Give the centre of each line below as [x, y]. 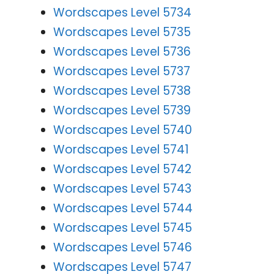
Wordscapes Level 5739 [122, 110]
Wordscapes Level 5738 [122, 91]
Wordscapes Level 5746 [123, 247]
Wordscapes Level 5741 [121, 149]
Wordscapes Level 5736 [122, 51]
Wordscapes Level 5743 [122, 188]
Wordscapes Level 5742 [122, 169]
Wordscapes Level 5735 [122, 32]
